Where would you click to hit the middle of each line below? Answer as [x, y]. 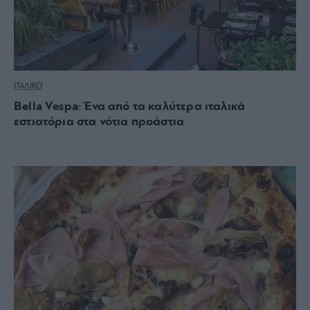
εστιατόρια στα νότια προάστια [99, 122]
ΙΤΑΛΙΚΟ [28, 86]
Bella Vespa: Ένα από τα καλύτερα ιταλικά [130, 107]
